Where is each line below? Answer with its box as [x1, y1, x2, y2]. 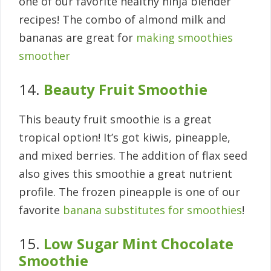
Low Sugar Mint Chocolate [44, 233, 233, 254]
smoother [19, 48, 70, 64]
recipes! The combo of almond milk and [19, 12, 226, 27]
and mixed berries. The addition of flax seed [19, 148, 247, 163]
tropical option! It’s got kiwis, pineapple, [19, 130, 230, 145]
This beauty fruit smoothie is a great [19, 112, 212, 127]
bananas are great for [19, 30, 136, 45]
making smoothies [136, 30, 233, 45]
